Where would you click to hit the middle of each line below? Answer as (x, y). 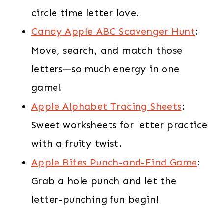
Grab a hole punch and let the (104, 180)
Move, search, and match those (107, 50)
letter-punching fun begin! (95, 199)
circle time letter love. (85, 13)
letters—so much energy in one (106, 69)
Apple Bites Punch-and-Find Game (114, 162)
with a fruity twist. (77, 143)
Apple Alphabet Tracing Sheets (107, 106)
